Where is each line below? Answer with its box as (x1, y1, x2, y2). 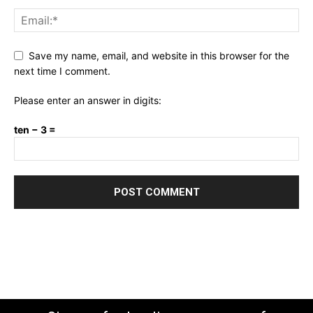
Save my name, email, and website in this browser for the (29, 49, 289, 61)
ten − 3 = (14, 124, 56, 136)
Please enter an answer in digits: (14, 94, 161, 107)
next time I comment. (14, 65, 110, 78)
